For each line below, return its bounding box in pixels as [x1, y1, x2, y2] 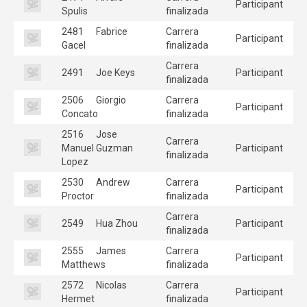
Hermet [62, 293, 95, 304]
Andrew [94, 176, 130, 188]
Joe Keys [94, 66, 135, 78]
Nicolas [94, 279, 127, 291]
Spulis [62, 5, 88, 16]
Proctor [62, 190, 94, 201]
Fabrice [94, 25, 127, 37]
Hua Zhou [94, 217, 138, 229]
